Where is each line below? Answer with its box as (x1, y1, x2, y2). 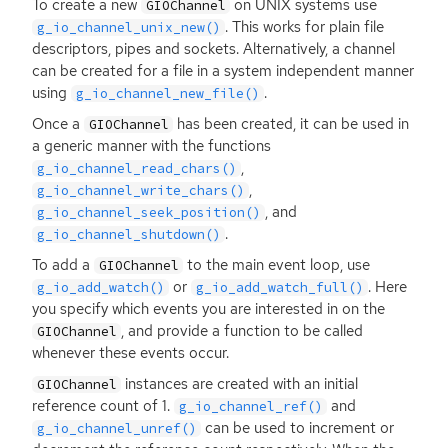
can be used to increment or (201, 418, 395, 438)
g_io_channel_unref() (36, 420, 197, 437)
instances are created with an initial (121, 374, 359, 394)
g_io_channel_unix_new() (36, 18, 221, 36)
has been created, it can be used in (173, 113, 410, 134)
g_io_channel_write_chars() (36, 181, 245, 199)
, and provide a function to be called (121, 320, 364, 341)
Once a (32, 113, 84, 134)
